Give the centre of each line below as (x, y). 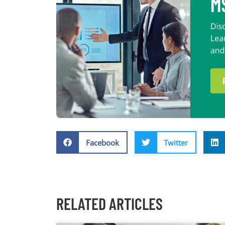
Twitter (176, 142)
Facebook (102, 142)
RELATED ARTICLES (109, 204)
